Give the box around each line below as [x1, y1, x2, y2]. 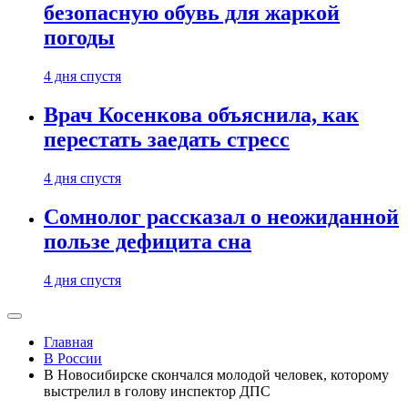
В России [44, 351, 102, 366]
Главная [44, 334, 93, 350]
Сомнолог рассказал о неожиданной [44, 205, 399, 229]
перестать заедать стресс [44, 127, 290, 152]
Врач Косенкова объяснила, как [44, 103, 359, 127]
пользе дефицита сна [44, 229, 251, 254]
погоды [44, 25, 115, 50]
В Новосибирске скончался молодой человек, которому [44, 367, 389, 382]
